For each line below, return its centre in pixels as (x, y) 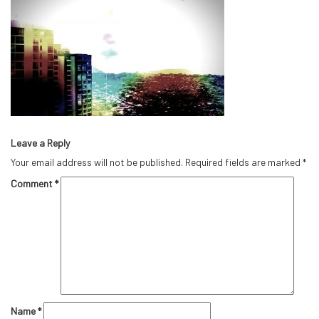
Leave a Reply (40, 143)
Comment (33, 183)
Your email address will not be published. (97, 162)
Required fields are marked (244, 162)
